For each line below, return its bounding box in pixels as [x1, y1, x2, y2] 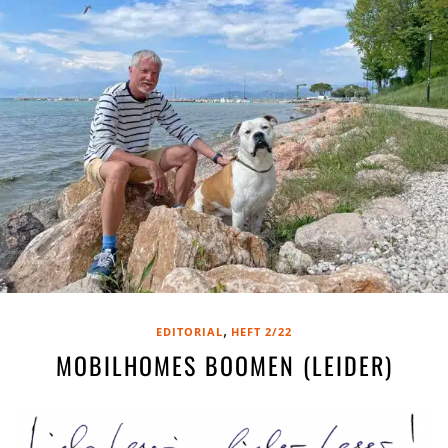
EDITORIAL [156, 323, 223, 339]
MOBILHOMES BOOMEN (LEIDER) [55, 346, 393, 383]
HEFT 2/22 [231, 323, 292, 339]
